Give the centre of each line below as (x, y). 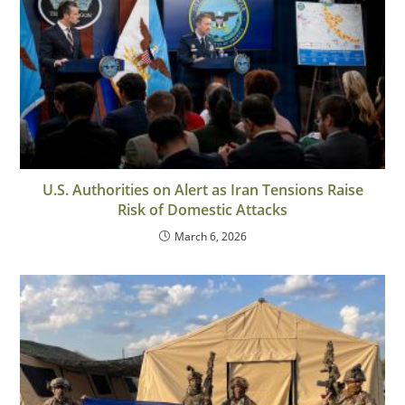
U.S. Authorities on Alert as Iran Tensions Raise (202, 189)
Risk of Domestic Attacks (202, 209)
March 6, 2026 (210, 236)
